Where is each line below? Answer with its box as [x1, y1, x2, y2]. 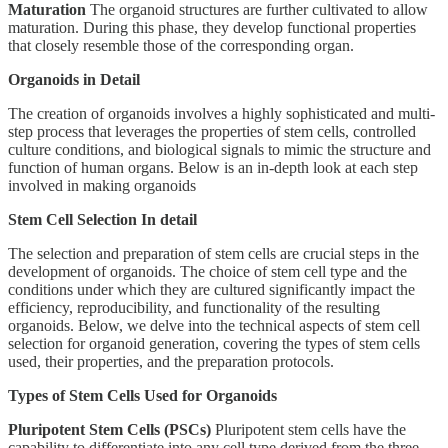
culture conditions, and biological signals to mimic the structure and [8, 140, 431, 158]
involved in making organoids [8, 176, 196, 194]
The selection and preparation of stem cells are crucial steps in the [8, 244, 419, 262]
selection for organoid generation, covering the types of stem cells [8, 334, 420, 352]
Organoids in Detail [8, 70, 140, 88]
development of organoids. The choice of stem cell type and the [8, 262, 407, 280]
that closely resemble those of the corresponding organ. [8, 36, 354, 54]
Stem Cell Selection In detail [8, 210, 197, 228]
